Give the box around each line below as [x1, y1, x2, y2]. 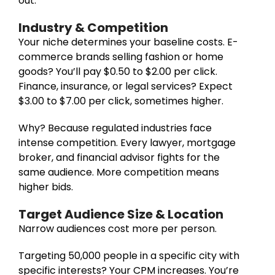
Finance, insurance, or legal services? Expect [18, 79, 233, 93]
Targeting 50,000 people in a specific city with [18, 248, 239, 263]
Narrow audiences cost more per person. [18, 221, 217, 236]
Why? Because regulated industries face [18, 120, 212, 135]
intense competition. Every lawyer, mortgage [18, 135, 236, 150]
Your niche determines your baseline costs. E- [18, 34, 238, 49]
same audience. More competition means [18, 165, 219, 179]
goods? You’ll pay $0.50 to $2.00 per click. [18, 64, 217, 79]
